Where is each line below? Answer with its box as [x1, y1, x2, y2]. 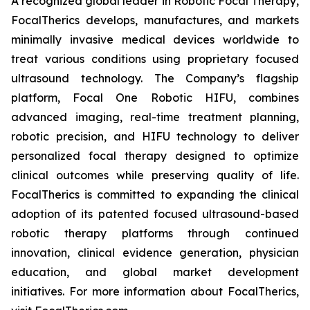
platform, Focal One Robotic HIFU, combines [11, 91, 299, 104]
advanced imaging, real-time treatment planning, [11, 110, 299, 124]
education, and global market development [11, 265, 299, 279]
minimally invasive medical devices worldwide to [11, 33, 299, 46]
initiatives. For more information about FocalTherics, [11, 284, 299, 298]
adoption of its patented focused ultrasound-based [11, 207, 299, 221]
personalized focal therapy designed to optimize [11, 149, 299, 163]
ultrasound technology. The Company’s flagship [11, 71, 299, 85]
